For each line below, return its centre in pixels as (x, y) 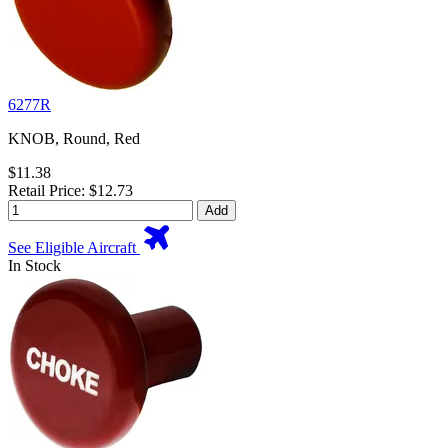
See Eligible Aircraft (74, 248)
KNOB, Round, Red (74, 139)
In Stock (34, 266)
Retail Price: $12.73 (70, 191)
